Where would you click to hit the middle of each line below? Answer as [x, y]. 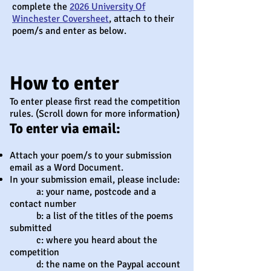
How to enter [64, 83]
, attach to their [142, 19]
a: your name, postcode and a [83, 192]
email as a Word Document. [67, 168]
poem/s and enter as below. [69, 31]
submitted [31, 228]
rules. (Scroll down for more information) [95, 114]
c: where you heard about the [83, 240]
